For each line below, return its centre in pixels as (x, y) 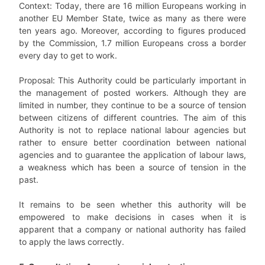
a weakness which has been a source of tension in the (132, 167)
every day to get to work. (68, 55)
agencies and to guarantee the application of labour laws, (132, 154)
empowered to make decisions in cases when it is (132, 216)
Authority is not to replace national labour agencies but (132, 130)
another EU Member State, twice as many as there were (132, 18)
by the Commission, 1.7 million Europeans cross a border (132, 43)
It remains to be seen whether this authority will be (132, 204)
